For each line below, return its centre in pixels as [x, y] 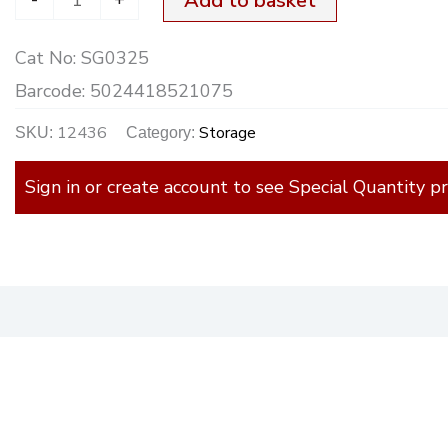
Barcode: [53, 90]
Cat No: [48, 57]
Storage [228, 133]
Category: [163, 132]
